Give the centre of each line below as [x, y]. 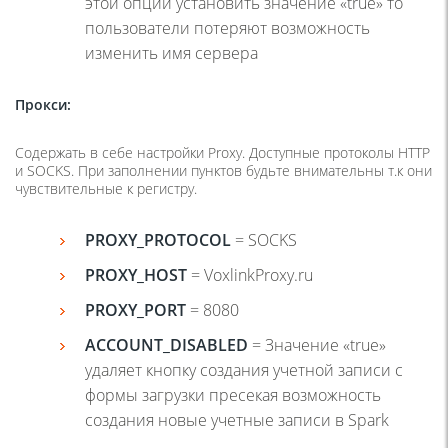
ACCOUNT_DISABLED [166, 344]
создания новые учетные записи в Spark [237, 419]
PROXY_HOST [136, 274]
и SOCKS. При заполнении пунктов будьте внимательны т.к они [223, 170]
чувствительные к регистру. [106, 188]
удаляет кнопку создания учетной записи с [244, 369]
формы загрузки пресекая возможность [233, 394]
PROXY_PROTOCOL [158, 239]
